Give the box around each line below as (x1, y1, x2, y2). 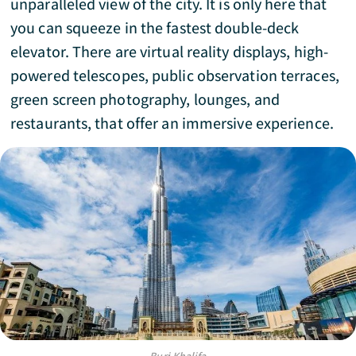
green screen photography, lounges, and (10, 89, 280, 110)
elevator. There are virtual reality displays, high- (10, 41, 329, 62)
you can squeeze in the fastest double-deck (10, 17, 300, 38)
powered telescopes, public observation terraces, (10, 65, 339, 86)
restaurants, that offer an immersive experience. (10, 113, 334, 133)
